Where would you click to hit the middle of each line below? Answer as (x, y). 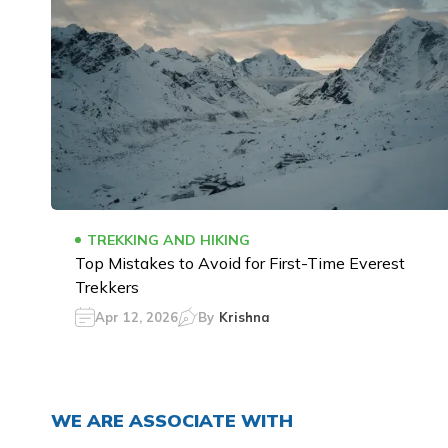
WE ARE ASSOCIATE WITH (172, 421)
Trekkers (107, 287)
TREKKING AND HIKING (168, 240)
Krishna (244, 316)
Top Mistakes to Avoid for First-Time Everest (240, 263)
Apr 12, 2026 (136, 316)
